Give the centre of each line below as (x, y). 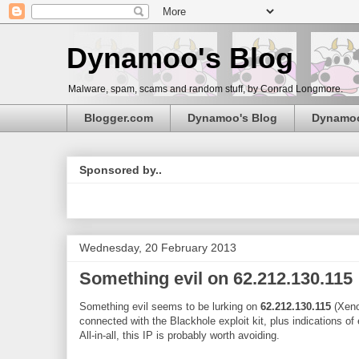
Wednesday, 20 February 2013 (158, 248)
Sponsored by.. (121, 170)
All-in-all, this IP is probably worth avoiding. (179, 336)
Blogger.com (119, 118)
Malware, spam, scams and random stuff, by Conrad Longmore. (206, 89)
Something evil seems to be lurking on (170, 307)
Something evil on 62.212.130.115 (216, 279)
